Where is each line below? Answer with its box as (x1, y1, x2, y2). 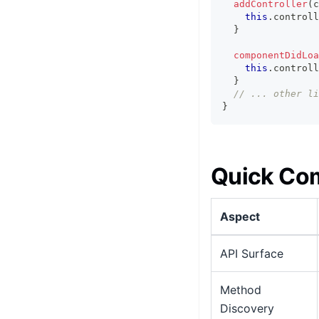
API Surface (220, 246, 283, 261)
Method (220, 282, 261, 297)
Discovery (220, 300, 274, 315)
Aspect (220, 209, 260, 224)
